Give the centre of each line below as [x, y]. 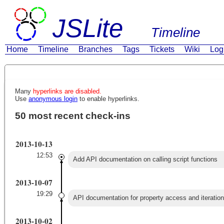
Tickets [162, 49]
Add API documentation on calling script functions [145, 159]
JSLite [101, 28]
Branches [95, 49]
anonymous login [53, 98]
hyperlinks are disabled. [67, 91]
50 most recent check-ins [73, 115]
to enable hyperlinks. [108, 98]
